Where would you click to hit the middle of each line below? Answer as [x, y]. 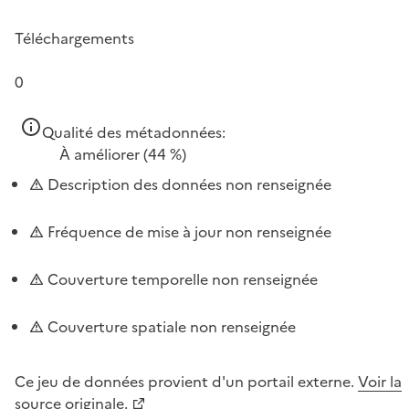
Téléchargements [74, 38]
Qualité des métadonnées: [134, 132]
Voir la [380, 381]
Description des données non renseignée [188, 184]
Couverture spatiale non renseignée [170, 326]
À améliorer [100, 154]
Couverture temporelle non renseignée [181, 279]
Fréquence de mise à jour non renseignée [188, 231]
